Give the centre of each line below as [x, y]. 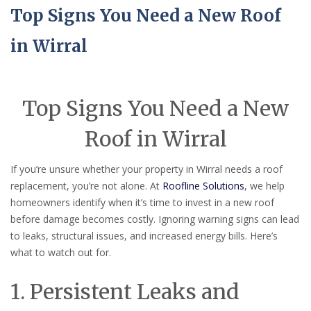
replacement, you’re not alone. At [86, 186]
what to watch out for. [61, 253]
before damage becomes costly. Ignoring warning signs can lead [155, 219]
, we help [264, 186]
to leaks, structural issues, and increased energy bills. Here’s [144, 236]
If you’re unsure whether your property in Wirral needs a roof [146, 169]
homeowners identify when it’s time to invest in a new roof [142, 203]
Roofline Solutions [203, 186]
